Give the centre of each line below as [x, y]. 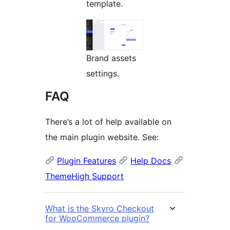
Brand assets [111, 58]
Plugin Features [87, 160]
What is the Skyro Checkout [100, 208]
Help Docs [151, 160]
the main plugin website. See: [102, 137]
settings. [103, 73]
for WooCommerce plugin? [97, 218]
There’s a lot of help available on [108, 121]
